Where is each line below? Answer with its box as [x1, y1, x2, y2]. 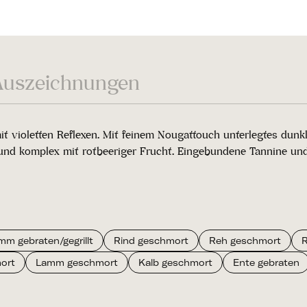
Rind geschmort [114, 235, 188, 246]
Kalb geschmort [138, 257, 212, 268]
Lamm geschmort [36, 257, 118, 268]
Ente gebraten [233, 257, 299, 268]
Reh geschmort [209, 235, 281, 246]
